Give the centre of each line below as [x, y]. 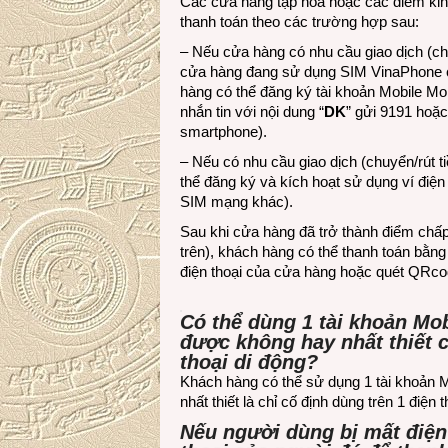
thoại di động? [249, 362]
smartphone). [223, 131]
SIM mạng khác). [236, 201]
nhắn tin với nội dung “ [252, 111]
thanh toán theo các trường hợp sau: [299, 21]
